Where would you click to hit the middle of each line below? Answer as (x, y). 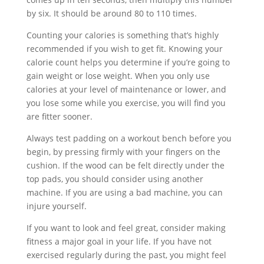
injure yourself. (56, 206)
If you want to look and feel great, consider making (126, 228)
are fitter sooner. (59, 116)
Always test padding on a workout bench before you (129, 138)
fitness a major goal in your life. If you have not (119, 241)
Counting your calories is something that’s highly (122, 35)
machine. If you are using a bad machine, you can (124, 192)
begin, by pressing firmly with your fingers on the (123, 152)
